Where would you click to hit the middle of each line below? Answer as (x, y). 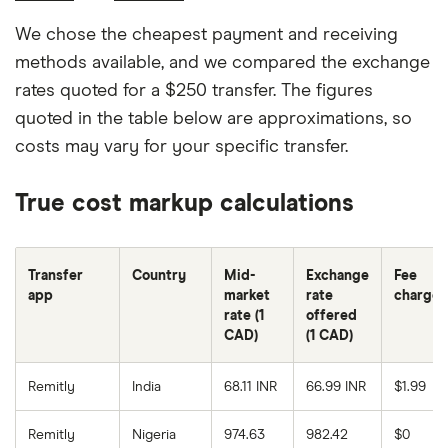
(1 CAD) (329, 336)
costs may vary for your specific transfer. (181, 147)
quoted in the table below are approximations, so (213, 119)
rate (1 (244, 316)
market (247, 296)
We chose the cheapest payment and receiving (206, 35)
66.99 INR (336, 387)
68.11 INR (251, 387)
